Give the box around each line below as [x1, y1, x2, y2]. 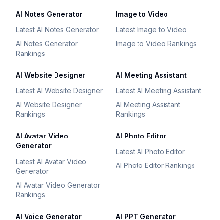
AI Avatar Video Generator [16, 181, 100, 189]
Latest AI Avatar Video [16, 157, 86, 165]
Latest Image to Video [116, 26, 187, 34]
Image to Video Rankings [116, 39, 197, 48]
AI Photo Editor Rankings [116, 161, 195, 169]
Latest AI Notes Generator [16, 26, 99, 34]
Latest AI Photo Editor [116, 147, 185, 156]
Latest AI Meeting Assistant [116, 86, 201, 95]
